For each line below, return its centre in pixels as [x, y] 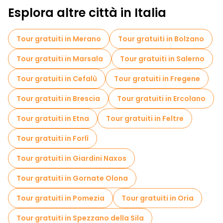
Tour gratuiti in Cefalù [57, 79]
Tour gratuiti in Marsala [60, 59]
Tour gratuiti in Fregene [157, 79]
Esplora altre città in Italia [87, 13]
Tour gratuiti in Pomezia [60, 198]
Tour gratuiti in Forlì [53, 138]
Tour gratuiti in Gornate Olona [72, 178]
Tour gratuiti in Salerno [162, 59]
